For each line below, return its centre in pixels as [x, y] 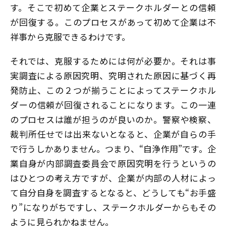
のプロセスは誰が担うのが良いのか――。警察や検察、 [113, 119]
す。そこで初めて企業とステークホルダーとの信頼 [113, 8]
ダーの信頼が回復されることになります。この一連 [113, 104]
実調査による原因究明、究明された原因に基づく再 [113, 75]
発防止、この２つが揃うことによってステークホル [113, 90]
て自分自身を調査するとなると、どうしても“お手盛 [113, 192]
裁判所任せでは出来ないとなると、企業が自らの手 [113, 134]
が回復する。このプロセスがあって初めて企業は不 [113, 22]
